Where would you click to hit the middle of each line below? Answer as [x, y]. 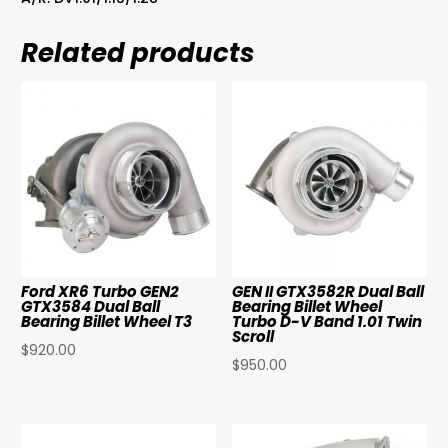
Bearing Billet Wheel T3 [107, 322]
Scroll [253, 337]
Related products [138, 52]
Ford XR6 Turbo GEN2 [100, 292]
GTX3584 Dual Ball [91, 307]
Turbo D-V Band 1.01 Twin [327, 322]
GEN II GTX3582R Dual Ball [328, 292]
